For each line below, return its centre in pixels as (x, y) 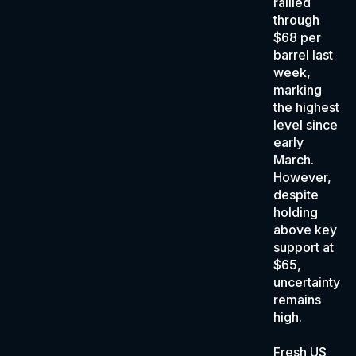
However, (302, 177)
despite (296, 195)
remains (297, 300)
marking (298, 90)
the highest (306, 107)
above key (305, 230)
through (296, 20)
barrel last (303, 55)
